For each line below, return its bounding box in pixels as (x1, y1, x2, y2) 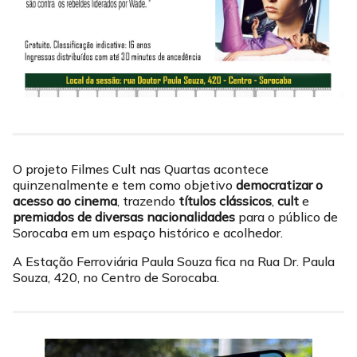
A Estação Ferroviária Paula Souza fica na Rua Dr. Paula (13, 253, 335, 269)
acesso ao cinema (13, 193, 117, 209)
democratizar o (236, 177, 323, 193)
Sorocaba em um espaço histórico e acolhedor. (13, 225, 283, 241)
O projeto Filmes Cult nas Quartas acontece (13, 161, 269, 177)
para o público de (235, 209, 338, 225)
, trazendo (117, 193, 178, 209)
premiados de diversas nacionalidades (13, 209, 235, 225)
